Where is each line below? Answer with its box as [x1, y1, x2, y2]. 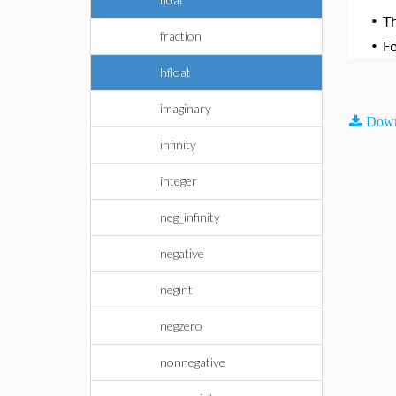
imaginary [160, 101, 211, 116]
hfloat [160, 65, 191, 80]
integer [160, 173, 197, 188]
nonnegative [160, 354, 225, 369]
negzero [160, 318, 202, 333]
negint [160, 282, 193, 297]
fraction [160, 28, 202, 43]
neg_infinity [160, 209, 220, 225]
